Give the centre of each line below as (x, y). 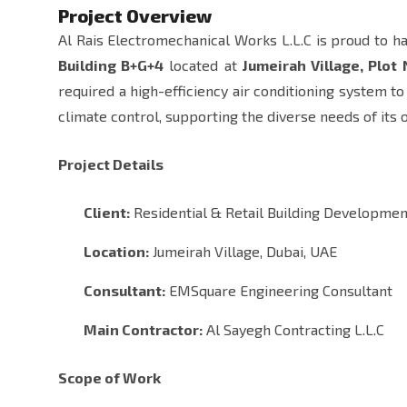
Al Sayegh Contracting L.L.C (293, 330)
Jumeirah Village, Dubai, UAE (243, 252)
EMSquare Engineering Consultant (279, 291)
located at (203, 65)
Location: (116, 252)
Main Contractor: (143, 330)
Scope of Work (109, 378)
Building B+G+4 (111, 65)
